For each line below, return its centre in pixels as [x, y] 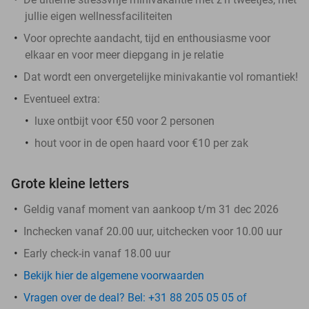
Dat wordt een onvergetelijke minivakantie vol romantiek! [161, 77]
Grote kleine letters [70, 183]
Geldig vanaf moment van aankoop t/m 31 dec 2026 [151, 209]
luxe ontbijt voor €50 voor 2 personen [124, 121]
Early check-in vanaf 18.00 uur [97, 253]
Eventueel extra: [62, 99]
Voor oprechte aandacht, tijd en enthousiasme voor [147, 38]
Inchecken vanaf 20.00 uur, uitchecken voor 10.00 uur [153, 231]
